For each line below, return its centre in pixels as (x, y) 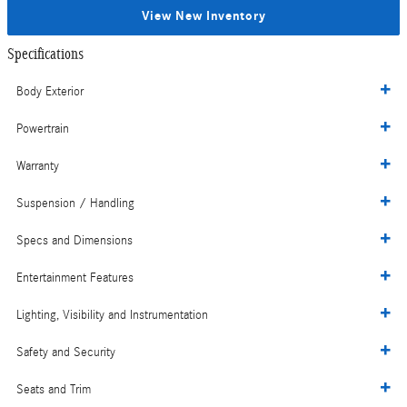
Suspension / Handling (75, 204)
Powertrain (43, 129)
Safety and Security (66, 353)
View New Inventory (203, 16)
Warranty (38, 167)
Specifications (45, 54)
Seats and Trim (54, 390)
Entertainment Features (75, 278)
